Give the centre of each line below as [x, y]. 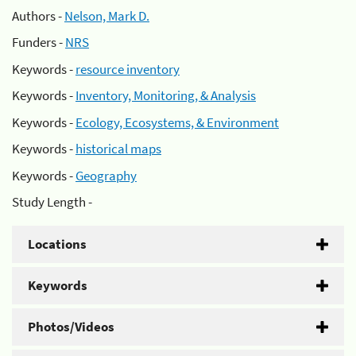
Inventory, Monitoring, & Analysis [166, 95]
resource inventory [128, 69]
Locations [57, 244]
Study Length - [52, 202]
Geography [106, 175]
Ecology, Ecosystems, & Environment [177, 122]
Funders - [39, 42]
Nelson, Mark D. [107, 15]
